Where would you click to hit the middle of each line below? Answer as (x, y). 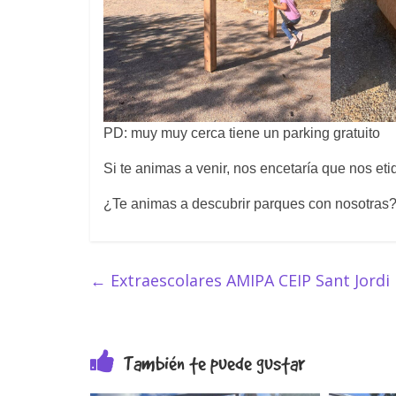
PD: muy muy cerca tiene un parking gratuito (242, 133)
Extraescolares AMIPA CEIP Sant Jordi (248, 281)
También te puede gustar (214, 363)
